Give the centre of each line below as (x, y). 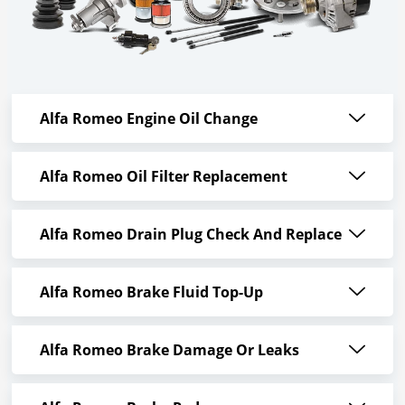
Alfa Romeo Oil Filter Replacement (163, 177)
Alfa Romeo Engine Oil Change (148, 119)
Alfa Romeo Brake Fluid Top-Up (151, 292)
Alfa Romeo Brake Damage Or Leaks (169, 350)
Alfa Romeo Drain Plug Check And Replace (190, 235)
